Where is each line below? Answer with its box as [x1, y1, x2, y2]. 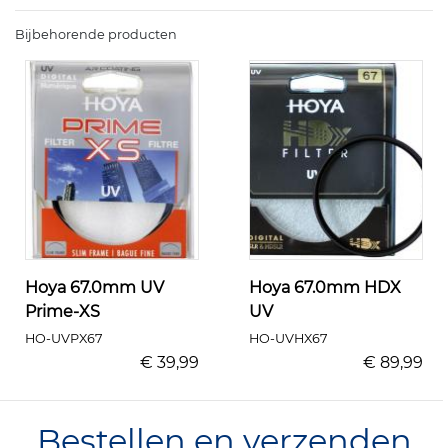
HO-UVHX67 [249, 331, 328, 347]
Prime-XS [25, 302, 100, 322]
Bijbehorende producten [15, 27, 177, 43]
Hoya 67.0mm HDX [249, 278, 401, 298]
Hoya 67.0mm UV [25, 278, 164, 298]
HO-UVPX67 [25, 331, 103, 347]
